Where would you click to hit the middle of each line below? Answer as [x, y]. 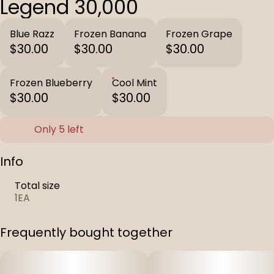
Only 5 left [59, 129]
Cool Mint [135, 83]
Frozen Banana [110, 34]
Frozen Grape [199, 34]
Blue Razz [32, 34]
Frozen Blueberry [51, 83]
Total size [37, 186]
